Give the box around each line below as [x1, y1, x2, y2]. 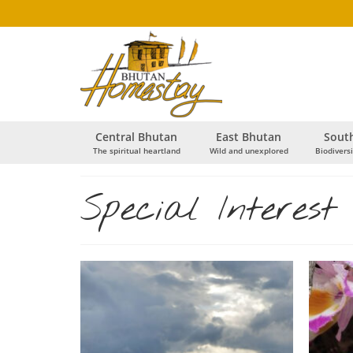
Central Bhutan [95, 129, 178, 144]
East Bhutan [216, 129, 282, 144]
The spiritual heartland [92, 145, 180, 156]
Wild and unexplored [209, 145, 288, 156]
